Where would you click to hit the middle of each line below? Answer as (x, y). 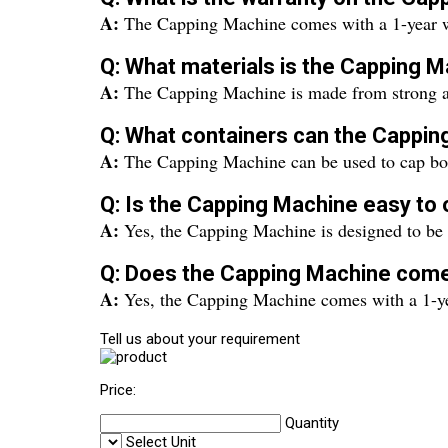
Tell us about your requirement (200, 339)
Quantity (312, 423)
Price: (118, 390)
